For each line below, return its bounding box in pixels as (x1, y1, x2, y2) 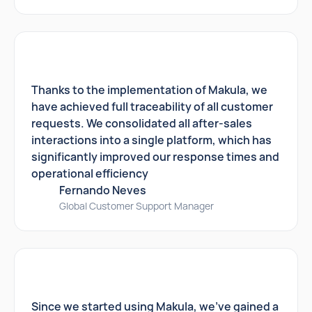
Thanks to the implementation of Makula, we (31, 82, 267, 97)
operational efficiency (31, 166, 148, 181)
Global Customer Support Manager (59, 199, 214, 212)
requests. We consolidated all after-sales (31, 116, 252, 131)
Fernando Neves (59, 182, 146, 198)
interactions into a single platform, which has (31, 132, 272, 148)
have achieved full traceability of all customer (31, 99, 273, 114)
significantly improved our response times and (31, 149, 279, 164)
